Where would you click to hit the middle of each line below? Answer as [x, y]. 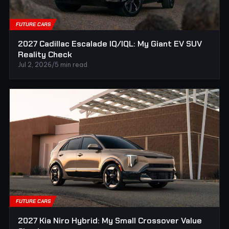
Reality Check [45, 54]
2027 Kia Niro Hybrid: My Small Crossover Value [110, 220]
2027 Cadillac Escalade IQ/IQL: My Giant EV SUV [110, 44]
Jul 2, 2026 [35, 65]
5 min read [71, 65]
